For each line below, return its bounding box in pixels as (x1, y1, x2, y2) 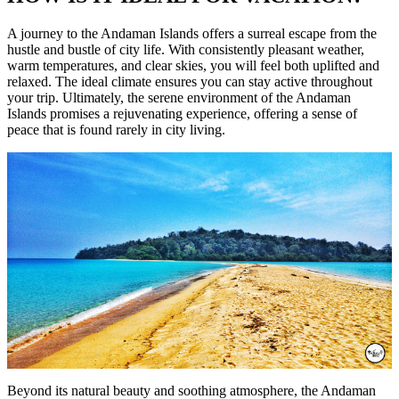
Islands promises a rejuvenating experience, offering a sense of (7, 106, 357, 122)
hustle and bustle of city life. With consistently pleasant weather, (7, 42, 364, 58)
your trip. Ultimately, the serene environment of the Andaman (7, 90, 351, 106)
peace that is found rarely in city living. (7, 122, 225, 138)
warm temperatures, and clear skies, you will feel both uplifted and (7, 58, 379, 74)
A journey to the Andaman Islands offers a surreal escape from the (7, 26, 377, 42)
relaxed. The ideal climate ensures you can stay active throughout (7, 74, 372, 90)
